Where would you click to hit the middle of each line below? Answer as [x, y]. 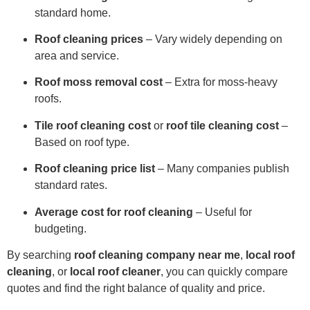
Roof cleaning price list [95, 169]
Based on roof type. [82, 142]
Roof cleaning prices [89, 39]
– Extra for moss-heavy [220, 82]
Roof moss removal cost [99, 82]
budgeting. [61, 228]
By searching [40, 255]
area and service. [77, 55]
